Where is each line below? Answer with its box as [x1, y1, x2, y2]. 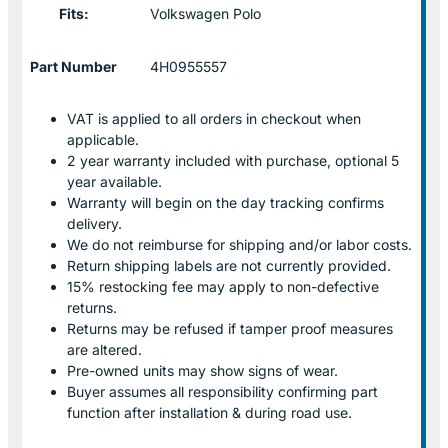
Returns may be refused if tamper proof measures [67, 319, 393, 337]
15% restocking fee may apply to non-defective [67, 277, 379, 295]
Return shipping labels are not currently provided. [67, 256, 391, 274]
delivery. [67, 214, 122, 232]
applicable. [67, 130, 139, 148]
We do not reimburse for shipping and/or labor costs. [67, 235, 412, 253]
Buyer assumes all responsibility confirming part [67, 382, 378, 400]
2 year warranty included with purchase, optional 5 [67, 151, 399, 169]
